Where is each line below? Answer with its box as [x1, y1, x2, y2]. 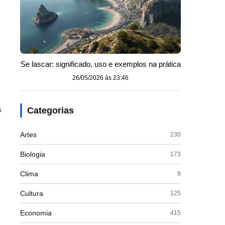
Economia [20, 209, 52, 217]
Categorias [27, 105, 74, 116]
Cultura [20, 189, 43, 197]
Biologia [20, 150, 45, 158]
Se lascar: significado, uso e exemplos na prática [20, 60, 181, 68]
